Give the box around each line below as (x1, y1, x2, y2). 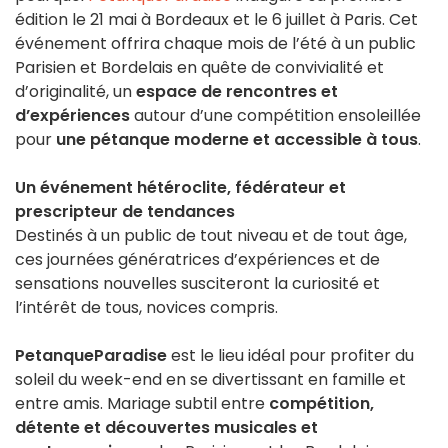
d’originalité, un (15, 80, 132, 104)
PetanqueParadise (15, 344, 167, 368)
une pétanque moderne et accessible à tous (56, 128, 418, 152)
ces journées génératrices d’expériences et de (15, 248, 380, 272)
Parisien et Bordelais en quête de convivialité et (15, 56, 384, 80)
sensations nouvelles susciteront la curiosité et (15, 272, 380, 296)
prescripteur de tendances (15, 200, 235, 224)
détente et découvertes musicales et (15, 416, 318, 440)
